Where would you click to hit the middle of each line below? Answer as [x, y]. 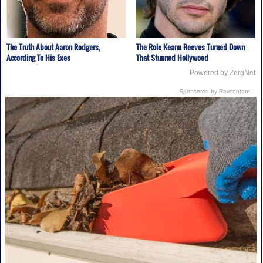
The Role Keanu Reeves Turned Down [190, 47]
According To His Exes [38, 57]
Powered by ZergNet [223, 73]
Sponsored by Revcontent [215, 91]
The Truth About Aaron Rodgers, [53, 47]
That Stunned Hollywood [172, 57]
